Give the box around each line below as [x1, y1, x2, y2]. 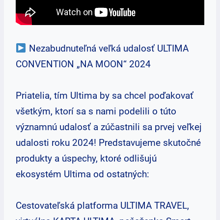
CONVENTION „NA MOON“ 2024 [16, 58, 151, 70]
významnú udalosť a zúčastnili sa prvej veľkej [16, 121, 202, 133]
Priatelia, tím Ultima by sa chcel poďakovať [16, 90, 193, 101]
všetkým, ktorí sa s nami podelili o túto [16, 106, 176, 117]
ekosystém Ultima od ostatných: [16, 168, 149, 180]
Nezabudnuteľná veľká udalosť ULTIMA [26, 43, 189, 54]
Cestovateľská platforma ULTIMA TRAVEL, [16, 200, 189, 211]
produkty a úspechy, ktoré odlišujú [16, 153, 157, 164]
